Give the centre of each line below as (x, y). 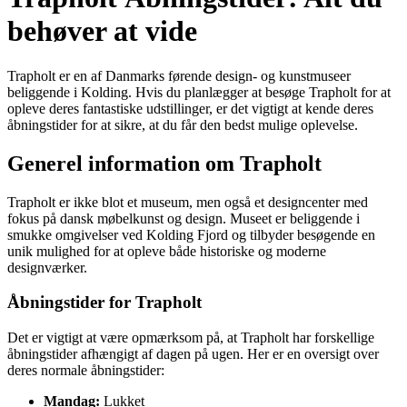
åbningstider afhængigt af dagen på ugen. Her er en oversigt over (193, 354)
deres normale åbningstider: (86, 371)
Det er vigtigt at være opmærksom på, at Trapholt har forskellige (191, 338)
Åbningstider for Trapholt (104, 303)
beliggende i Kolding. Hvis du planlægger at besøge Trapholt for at (199, 92)
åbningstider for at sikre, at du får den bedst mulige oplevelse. (183, 124)
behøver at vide (102, 31)
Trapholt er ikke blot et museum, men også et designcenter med (188, 202)
